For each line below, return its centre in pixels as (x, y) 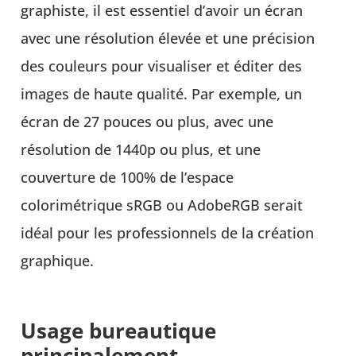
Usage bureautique (119, 330)
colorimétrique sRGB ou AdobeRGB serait (162, 205)
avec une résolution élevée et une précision (168, 39)
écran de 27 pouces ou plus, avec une (147, 122)
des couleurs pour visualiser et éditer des (162, 66)
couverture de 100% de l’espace (128, 178)
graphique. (58, 261)
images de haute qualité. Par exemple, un (162, 94)
